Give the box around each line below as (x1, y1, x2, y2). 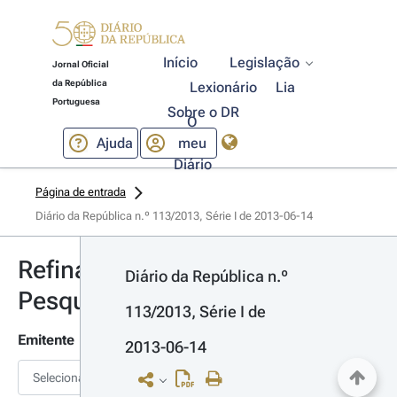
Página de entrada (35, 185, 126, 198)
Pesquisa (18, 286, 120, 315)
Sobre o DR (167, 104, 239, 121)
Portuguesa (51, 97, 100, 106)
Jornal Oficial (51, 59, 109, 69)
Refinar (18, 255, 97, 284)
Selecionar (33, 370, 90, 385)
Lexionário (190, 79, 258, 96)
